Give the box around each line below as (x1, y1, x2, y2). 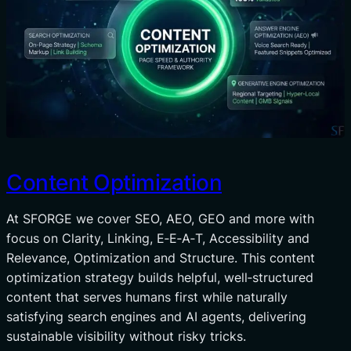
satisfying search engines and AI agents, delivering (6, 309, 306, 325)
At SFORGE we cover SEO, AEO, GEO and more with (6, 211, 314, 227)
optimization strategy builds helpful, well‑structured (6, 270, 313, 286)
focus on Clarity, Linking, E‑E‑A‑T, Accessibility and (6, 230, 309, 247)
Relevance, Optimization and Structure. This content (6, 250, 315, 266)
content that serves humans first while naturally (6, 289, 288, 306)
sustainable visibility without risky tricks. (6, 328, 246, 345)
